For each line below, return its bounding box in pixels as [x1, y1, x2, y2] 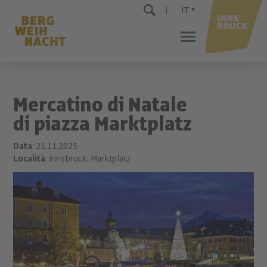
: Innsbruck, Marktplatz [45, 154, 131, 164]
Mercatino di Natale [13, 95, 188, 116]
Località [13, 154, 46, 164]
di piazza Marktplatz [13, 114, 193, 135]
